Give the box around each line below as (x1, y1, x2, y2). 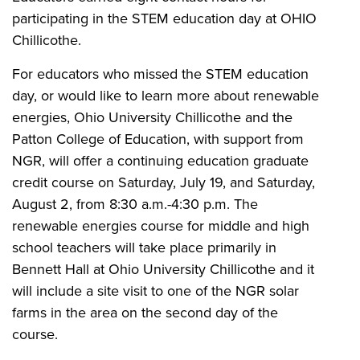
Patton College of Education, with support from (12, 128, 304, 149)
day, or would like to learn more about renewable (12, 84, 319, 105)
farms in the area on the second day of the (12, 301, 278, 322)
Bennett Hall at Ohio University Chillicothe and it (12, 258, 314, 279)
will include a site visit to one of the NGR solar (12, 280, 299, 301)
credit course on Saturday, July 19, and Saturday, (12, 171, 315, 192)
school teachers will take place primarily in (12, 236, 276, 257)
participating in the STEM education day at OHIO (12, 7, 317, 28)
